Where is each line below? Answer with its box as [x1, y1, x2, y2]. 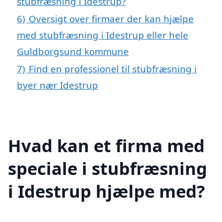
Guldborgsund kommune [17, 45, 129, 58]
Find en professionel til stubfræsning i [29, 62, 197, 75]
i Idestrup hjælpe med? [8, 179, 205, 203]
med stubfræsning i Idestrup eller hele [17, 29, 188, 42]
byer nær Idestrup [17, 79, 98, 92]
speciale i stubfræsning [8, 156, 207, 180]
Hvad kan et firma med [8, 133, 205, 157]
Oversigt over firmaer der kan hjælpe [29, 12, 194, 25]
